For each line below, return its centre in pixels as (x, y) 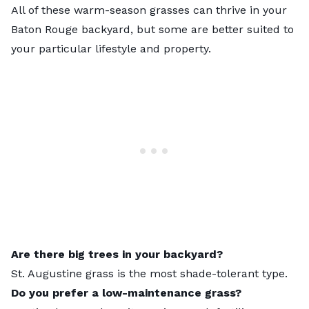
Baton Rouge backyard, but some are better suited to (152, 29)
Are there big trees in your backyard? (117, 254)
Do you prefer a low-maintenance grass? (126, 292)
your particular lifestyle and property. (111, 48)
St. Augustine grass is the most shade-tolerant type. (149, 273)
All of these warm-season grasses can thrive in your (149, 10)
